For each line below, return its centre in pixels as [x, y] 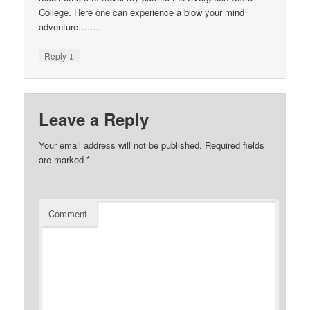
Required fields [234, 145]
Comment [68, 213]
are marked [63, 159]
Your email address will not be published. [121, 145]
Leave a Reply [94, 119]
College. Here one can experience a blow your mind [142, 12]
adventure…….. [71, 27]
